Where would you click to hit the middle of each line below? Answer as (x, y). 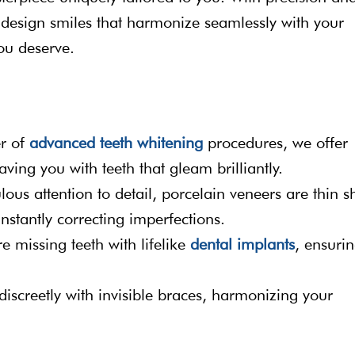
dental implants (242, 244)
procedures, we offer (275, 142)
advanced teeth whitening (116, 142)
